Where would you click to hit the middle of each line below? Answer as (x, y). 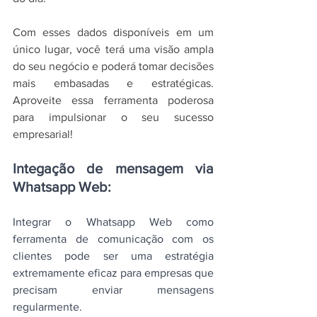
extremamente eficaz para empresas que (113, 273)
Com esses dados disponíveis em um (113, 33)
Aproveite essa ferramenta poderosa (113, 100)
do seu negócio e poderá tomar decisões (113, 67)
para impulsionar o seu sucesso (113, 117)
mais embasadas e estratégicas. (113, 83)
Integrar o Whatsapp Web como (113, 222)
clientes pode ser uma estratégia (113, 256)
